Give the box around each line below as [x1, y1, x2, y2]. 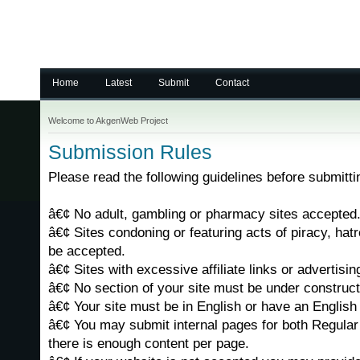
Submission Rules [48, 141, 212, 163]
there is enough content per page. [48, 336, 249, 351]
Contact [215, 77, 249, 88]
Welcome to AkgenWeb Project [48, 116, 168, 125]
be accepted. [48, 243, 125, 259]
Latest [105, 77, 132, 88]
